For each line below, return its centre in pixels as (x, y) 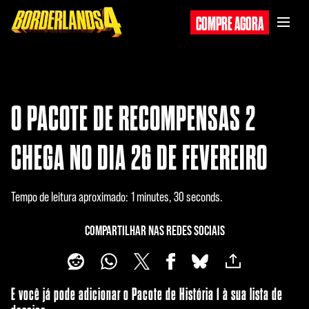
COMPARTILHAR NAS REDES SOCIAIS (154, 230)
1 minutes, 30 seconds (176, 197)
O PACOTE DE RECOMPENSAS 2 (133, 119)
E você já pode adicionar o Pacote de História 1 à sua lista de (147, 295)
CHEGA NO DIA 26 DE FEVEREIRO (139, 158)
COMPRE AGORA (230, 23)
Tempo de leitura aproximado (68, 197)
